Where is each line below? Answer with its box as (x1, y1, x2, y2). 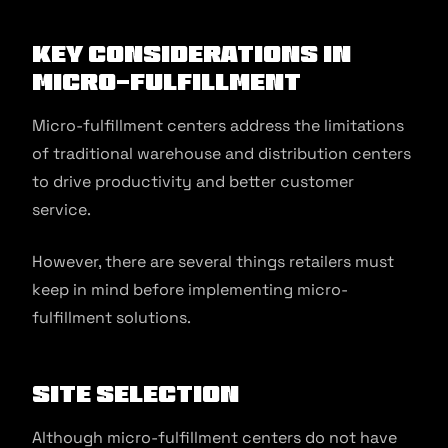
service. (32, 199, 91, 221)
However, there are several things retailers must (32, 251, 394, 273)
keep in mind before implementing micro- (32, 279, 348, 301)
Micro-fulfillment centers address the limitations (32, 115, 404, 137)
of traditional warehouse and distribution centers (32, 143, 411, 165)
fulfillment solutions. (32, 307, 191, 329)
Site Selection (32, 382, 239, 406)
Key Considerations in (32, 42, 351, 66)
